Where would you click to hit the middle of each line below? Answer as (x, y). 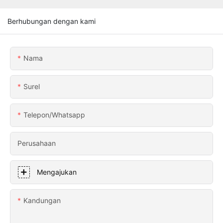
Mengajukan (57, 172)
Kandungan (42, 200)
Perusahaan (37, 143)
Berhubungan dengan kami (52, 21)
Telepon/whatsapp (54, 114)
